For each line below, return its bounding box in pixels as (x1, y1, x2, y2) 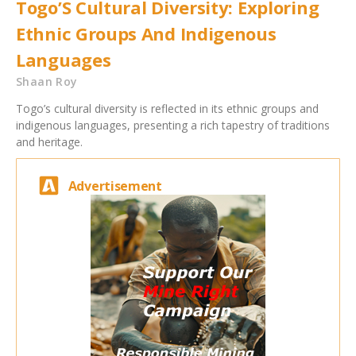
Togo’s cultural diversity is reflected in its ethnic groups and (16, 101, 319, 117)
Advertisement (68, 176, 162, 195)
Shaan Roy (16, 74, 78, 90)
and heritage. (16, 134, 83, 150)
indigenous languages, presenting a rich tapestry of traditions (16, 118, 330, 133)
